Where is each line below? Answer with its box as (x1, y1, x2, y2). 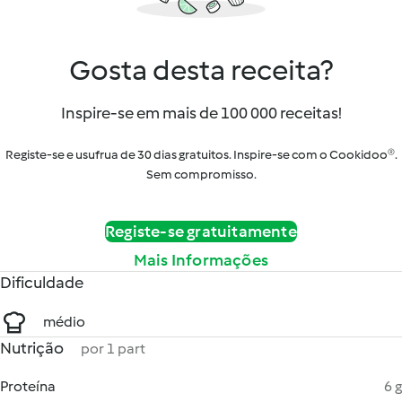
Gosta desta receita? (69, 53, 333, 87)
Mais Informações (133, 250, 269, 270)
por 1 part (81, 340, 145, 357)
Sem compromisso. (145, 167, 257, 182)
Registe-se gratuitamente (105, 222, 297, 241)
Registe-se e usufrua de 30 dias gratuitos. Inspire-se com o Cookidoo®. (4, 147, 398, 162)
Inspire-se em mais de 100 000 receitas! (60, 103, 342, 123)
